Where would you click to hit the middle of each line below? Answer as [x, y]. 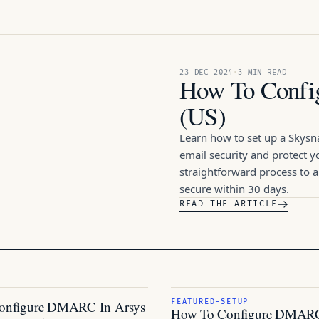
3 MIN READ [262, 72]
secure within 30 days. [234, 189]
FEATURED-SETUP [210, 302]
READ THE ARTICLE [229, 204]
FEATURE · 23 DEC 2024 [60, 93]
